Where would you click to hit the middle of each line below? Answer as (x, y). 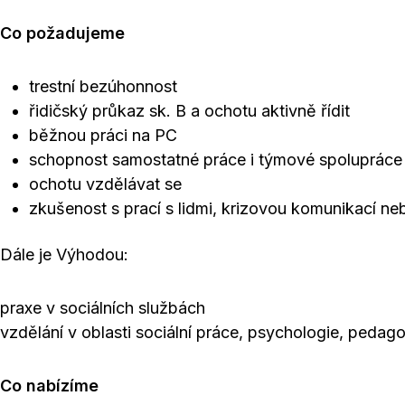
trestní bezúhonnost (103, 86)
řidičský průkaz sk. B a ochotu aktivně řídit (189, 111)
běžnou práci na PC (103, 135)
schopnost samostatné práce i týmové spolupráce (216, 160)
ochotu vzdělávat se (105, 184)
